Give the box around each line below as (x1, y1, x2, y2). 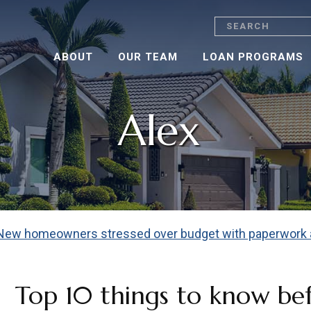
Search (214, 15, 250, 29)
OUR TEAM (118, 51, 178, 63)
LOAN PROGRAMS (203, 51, 303, 63)
